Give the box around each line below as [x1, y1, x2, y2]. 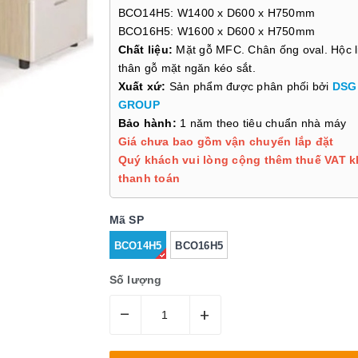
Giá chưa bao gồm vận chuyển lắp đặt [117, 135, 334, 148]
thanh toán [117, 172, 180, 185]
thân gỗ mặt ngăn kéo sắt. [117, 62, 256, 74]
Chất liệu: [117, 43, 177, 56]
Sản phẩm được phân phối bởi [165, 80, 332, 93]
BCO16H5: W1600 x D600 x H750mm [117, 25, 315, 38]
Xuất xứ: [117, 80, 166, 93]
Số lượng [109, 273, 162, 287]
